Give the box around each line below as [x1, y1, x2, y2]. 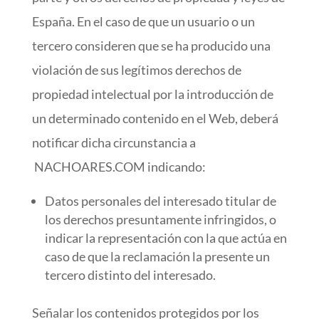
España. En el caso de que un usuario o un [31, 14, 255, 29]
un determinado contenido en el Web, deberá [31, 110, 278, 126]
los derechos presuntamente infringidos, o [44, 211, 276, 227]
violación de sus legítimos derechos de [31, 62, 241, 78]
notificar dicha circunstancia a [31, 135, 198, 150]
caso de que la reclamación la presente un [44, 249, 270, 264]
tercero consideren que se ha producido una [31, 38, 271, 53]
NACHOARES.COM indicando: [31, 159, 210, 174]
